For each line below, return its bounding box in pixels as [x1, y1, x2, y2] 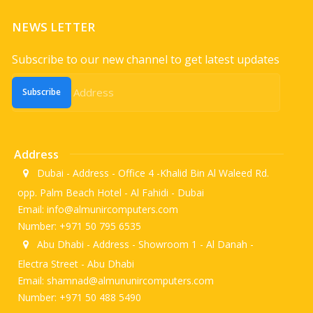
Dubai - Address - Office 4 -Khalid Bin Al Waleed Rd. [34, 166, 270, 180]
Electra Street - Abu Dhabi [17, 256, 135, 270]
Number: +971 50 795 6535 [17, 219, 142, 233]
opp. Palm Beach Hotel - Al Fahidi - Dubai [17, 185, 205, 199]
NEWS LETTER [12, 18, 96, 35]
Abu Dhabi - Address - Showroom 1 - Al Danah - [34, 237, 254, 251]
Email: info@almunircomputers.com [17, 202, 179, 216]
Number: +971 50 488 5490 [17, 290, 142, 304]
